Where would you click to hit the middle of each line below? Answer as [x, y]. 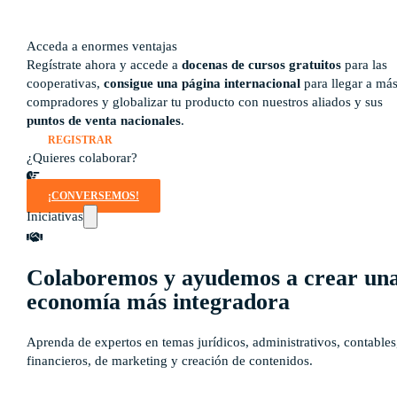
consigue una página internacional [202, 83]
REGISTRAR [80, 140]
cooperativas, [65, 83]
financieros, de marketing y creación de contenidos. [169, 360]
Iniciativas [54, 216]
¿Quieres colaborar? [82, 157]
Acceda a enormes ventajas [101, 46]
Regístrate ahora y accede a [104, 64]
